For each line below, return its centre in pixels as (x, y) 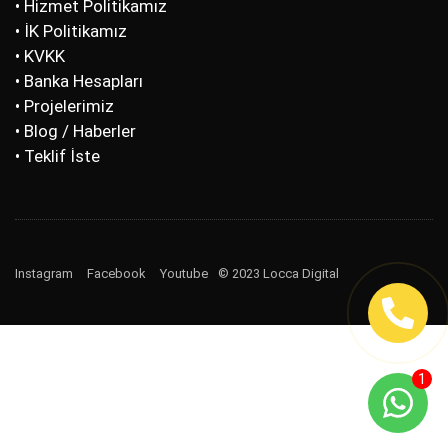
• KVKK (40, 55)
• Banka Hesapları (79, 80)
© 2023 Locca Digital (278, 273)
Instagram (44, 273)
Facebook (116, 273)
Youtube (184, 273)
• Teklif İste (57, 155)
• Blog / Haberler (75, 130)
